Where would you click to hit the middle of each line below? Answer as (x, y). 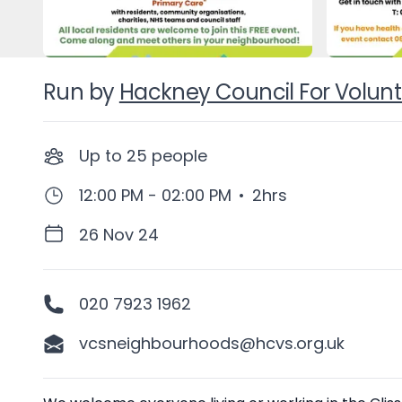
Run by (79, 92)
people (179, 156)
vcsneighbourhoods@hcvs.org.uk (212, 343)
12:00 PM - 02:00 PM (155, 195)
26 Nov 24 (119, 235)
